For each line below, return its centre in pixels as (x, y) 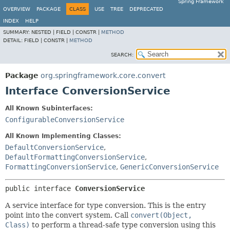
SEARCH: (122, 55)
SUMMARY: (17, 32)
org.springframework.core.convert (103, 75)
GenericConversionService (169, 167)
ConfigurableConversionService (65, 120)
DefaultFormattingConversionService (75, 157)
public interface (40, 188)
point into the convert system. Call (68, 215)
